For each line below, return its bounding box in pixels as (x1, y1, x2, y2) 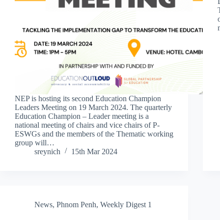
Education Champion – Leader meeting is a (15, 111, 149, 120)
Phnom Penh (56, 200, 96, 209)
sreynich (34, 147, 60, 156)
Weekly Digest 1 (100, 200, 152, 209)
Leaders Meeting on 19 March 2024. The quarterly (15, 103, 172, 111)
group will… (15, 138, 55, 147)
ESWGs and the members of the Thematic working (15, 129, 173, 138)
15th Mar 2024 (71, 147, 117, 156)
